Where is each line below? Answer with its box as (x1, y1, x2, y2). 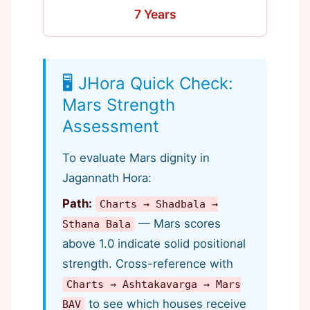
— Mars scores (135, 217, 221, 230)
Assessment (62, 116, 159, 136)
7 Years (134, 7, 176, 21)
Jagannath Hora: (62, 171, 152, 185)
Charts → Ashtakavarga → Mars (66, 278, 241, 291)
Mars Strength (62, 95, 175, 115)
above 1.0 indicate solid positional (62, 237, 246, 250)
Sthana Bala (62, 218, 131, 230)
